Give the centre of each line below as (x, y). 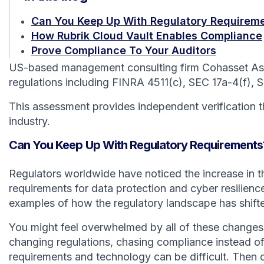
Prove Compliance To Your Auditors (124, 50)
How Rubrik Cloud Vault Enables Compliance (147, 36)
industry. (29, 121)
